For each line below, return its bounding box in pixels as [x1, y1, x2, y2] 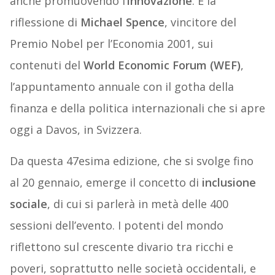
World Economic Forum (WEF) [83, 58, 241, 73]
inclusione [201, 175, 256, 190]
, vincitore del [164, 15, 236, 30]
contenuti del [9, 58, 83, 73]
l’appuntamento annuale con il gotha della [9, 79, 234, 95]
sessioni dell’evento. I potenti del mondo [9, 218, 223, 233]
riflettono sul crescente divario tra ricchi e [9, 239, 233, 255]
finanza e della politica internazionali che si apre [9, 101, 265, 116]
